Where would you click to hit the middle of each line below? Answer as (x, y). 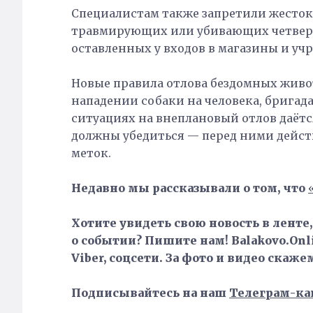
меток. (91, 153)
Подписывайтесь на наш (150, 292)
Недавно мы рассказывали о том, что (188, 188)
